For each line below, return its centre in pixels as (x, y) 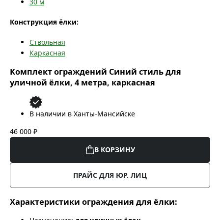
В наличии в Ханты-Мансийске (82, 114)
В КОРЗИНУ (114, 150)
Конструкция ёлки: (44, 22)
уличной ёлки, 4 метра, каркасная (82, 83)
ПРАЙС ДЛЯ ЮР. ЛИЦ (110, 175)
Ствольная (47, 42)
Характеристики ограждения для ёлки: (94, 202)
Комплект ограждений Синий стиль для (96, 72)
